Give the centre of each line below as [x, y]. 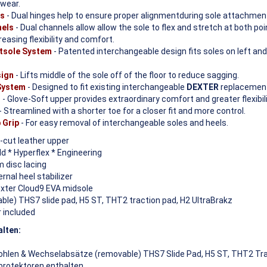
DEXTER [203, 87]
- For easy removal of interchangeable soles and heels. [124, 122]
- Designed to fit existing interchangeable [106, 87]
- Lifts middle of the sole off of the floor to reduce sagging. [126, 75]
